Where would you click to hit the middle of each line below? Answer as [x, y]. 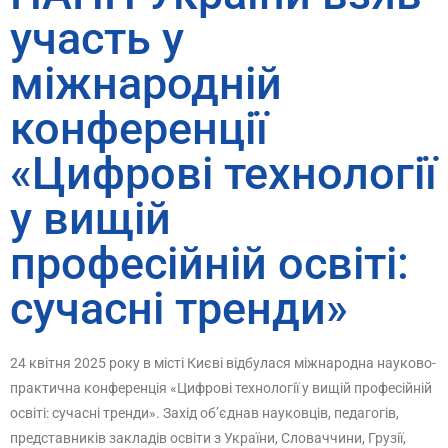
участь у [97, 38]
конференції [139, 128]
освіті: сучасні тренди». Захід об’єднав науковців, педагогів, [204, 413]
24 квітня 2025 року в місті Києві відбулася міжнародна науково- [223, 363]
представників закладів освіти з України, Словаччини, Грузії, [208, 438]
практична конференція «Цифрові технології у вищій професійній [221, 388]
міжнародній [146, 83]
